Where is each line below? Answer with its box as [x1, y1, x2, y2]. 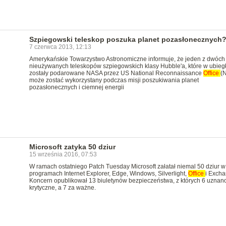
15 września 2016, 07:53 [29, 151, 97, 158]
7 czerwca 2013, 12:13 [29, 43, 91, 50]
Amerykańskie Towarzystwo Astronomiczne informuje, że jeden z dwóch [29, 55, 225, 63]
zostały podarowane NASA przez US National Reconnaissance [29, 70, 203, 77]
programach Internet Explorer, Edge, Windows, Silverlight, [29, 170, 188, 177]
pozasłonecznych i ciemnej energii [29, 84, 124, 91]
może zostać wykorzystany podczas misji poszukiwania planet [29, 77, 199, 84]
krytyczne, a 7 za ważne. [29, 184, 96, 191]
